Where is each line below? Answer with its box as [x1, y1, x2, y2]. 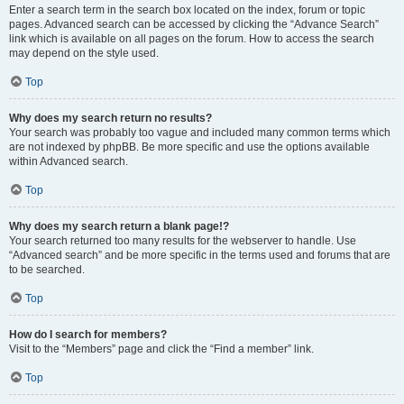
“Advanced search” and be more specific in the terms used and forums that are [9, 249, 390, 262]
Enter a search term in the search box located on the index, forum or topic [9, 4, 365, 16]
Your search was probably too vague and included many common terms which [9, 126, 390, 139]
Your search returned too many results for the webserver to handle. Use [9, 234, 356, 247]
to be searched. [9, 263, 85, 276]
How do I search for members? [9, 328, 167, 341]
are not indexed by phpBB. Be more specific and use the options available [9, 141, 370, 153]
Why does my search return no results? [9, 112, 212, 124]
